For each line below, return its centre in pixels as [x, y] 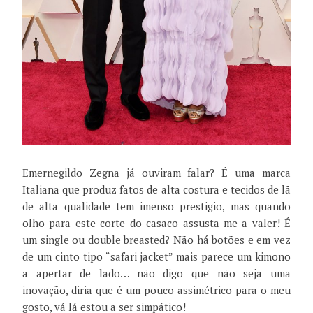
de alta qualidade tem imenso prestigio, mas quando [156, 206]
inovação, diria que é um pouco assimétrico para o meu [156, 290]
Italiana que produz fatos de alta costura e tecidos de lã [156, 190]
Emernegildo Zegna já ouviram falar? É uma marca [156, 173]
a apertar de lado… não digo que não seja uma [156, 274]
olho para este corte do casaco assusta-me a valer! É [156, 223]
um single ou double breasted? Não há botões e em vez [156, 240]
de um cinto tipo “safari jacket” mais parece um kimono [156, 257]
